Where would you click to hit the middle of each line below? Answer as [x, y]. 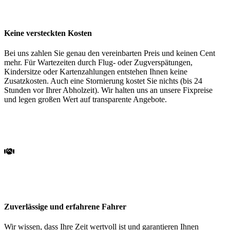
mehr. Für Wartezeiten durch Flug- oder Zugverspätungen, [98, 62]
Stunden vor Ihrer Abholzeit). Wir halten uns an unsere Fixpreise [108, 90]
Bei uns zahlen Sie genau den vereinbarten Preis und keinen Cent [110, 53]
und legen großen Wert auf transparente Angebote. [85, 99]
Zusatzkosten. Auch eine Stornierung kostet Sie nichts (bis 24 [103, 81]
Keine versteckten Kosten [48, 33]
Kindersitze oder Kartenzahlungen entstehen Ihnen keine [96, 71]
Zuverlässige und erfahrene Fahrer [65, 207]
